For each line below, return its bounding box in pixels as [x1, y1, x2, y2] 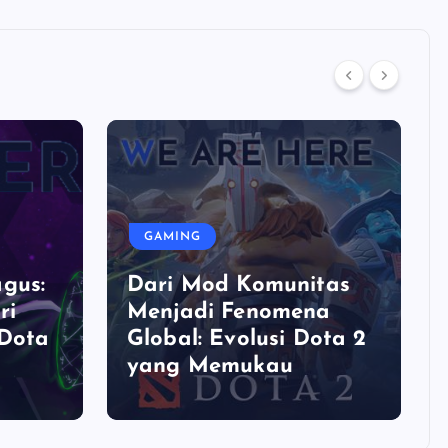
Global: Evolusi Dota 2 [127, 328, 367, 351]
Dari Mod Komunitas [127, 274, 350, 297]
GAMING [144, 231, 201, 243]
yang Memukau [127, 355, 293, 378]
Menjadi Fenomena [127, 301, 331, 324]
